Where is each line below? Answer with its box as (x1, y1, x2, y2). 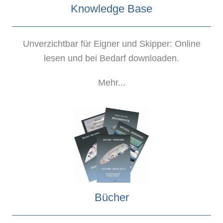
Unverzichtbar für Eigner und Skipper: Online (22, 38, 201, 49)
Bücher (94, 191, 129, 204)
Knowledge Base (71, 2, 152, 15)
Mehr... (98, 77, 125, 88)
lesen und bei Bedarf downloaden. (44, 53, 179, 63)
